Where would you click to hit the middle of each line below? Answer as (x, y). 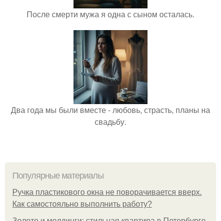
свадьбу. (110, 122)
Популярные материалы (58, 176)
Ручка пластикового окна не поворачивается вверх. (107, 192)
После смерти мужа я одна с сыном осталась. (110, 14)
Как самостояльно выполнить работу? (82, 204)
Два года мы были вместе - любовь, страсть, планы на (110, 110)
